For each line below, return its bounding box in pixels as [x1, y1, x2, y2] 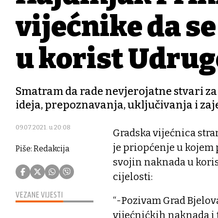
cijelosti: [113, 171, 155, 182]
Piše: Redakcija [16, 144, 70, 153]
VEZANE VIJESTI [16, 190, 63, 199]
